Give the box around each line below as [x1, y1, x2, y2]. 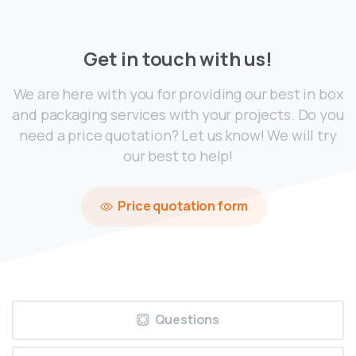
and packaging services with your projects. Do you [12, 105, 344, 125]
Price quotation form [118, 197, 249, 215]
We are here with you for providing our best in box [13, 84, 343, 104]
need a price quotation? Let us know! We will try [19, 126, 337, 145]
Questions [154, 310, 220, 328]
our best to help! [122, 146, 234, 166]
